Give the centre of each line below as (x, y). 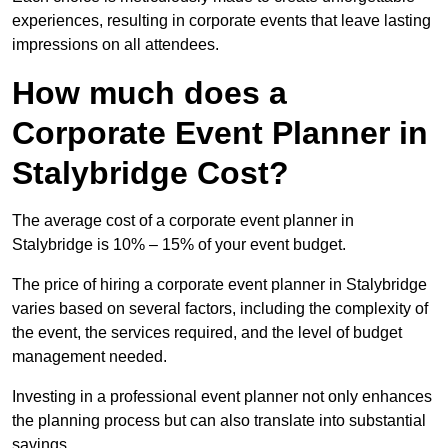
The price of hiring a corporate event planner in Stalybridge (219, 285)
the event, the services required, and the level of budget (207, 333)
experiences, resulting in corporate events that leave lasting (221, 21)
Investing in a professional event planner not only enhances (222, 397)
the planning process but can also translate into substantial (219, 421)
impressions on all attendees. (115, 45)
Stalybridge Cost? (150, 173)
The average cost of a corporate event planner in (183, 221)
